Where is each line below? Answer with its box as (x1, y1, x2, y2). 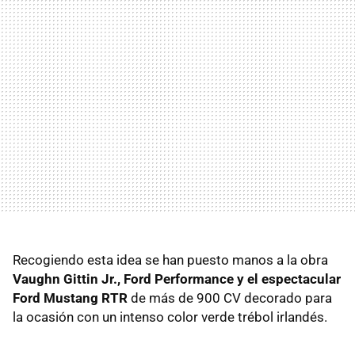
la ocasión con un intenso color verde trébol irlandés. (13, 308, 327, 325)
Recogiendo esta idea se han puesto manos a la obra (13, 251, 328, 268)
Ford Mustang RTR (13, 289, 128, 306)
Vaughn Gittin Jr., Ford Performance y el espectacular (13, 270, 341, 287)
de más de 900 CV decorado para (128, 289, 332, 306)
